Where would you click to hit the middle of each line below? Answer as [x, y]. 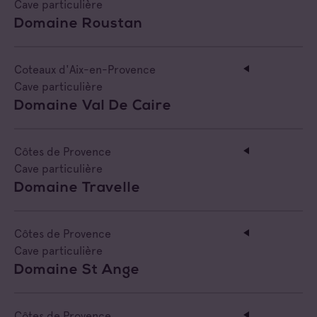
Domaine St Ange [77, 270]
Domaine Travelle [77, 188]
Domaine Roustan [79, 24]
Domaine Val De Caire [93, 106]
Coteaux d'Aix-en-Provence [85, 69]
